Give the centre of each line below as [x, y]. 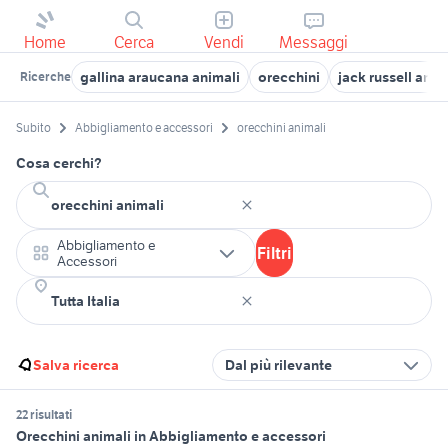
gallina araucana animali [160, 77]
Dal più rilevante [278, 365]
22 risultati [44, 415]
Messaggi [314, 42]
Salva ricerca [76, 365]
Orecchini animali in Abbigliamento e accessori [171, 436]
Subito [33, 128]
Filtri [274, 253]
